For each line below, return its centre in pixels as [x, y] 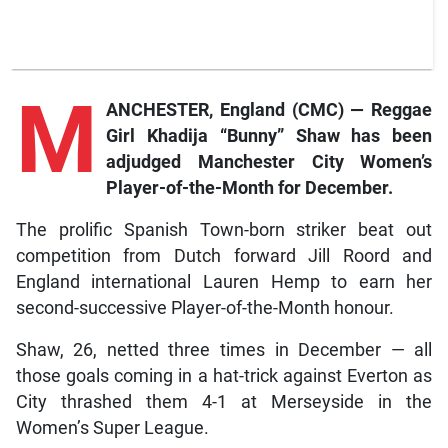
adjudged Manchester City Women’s [269, 161]
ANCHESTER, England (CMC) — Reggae [269, 109]
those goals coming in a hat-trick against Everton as [224, 375]
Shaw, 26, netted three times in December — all [224, 349]
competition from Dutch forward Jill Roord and [224, 255]
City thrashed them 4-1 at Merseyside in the [224, 401]
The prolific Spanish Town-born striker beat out [224, 229]
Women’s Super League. [112, 427]
